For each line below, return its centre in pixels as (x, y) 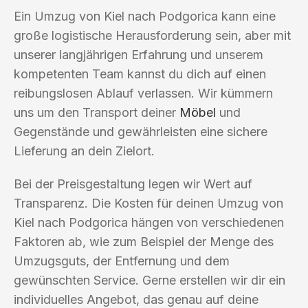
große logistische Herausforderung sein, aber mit (152, 35)
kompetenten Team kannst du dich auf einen (140, 74)
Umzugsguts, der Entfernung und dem (122, 261)
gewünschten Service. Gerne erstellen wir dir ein (150, 280)
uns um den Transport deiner (97, 112)
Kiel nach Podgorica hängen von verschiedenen (149, 222)
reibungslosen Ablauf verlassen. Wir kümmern (143, 93)
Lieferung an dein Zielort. (84, 151)
